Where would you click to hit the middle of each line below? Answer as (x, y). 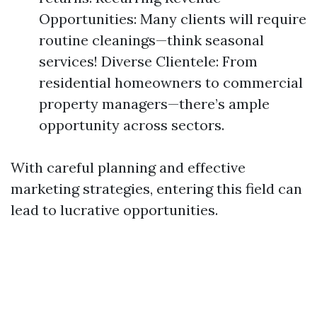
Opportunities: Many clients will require (173, 19)
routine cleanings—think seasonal (151, 40)
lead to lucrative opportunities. (114, 210)
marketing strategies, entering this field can (156, 189)
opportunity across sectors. (132, 125)
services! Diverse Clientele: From (148, 61)
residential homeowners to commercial (171, 82)
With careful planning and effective (128, 167)
